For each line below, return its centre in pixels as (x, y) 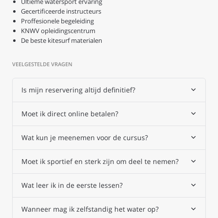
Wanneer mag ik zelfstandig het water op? (90, 209)
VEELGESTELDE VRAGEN (42, 64)
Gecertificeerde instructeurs (61, 11)
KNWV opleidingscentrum (58, 30)
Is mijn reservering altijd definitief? (78, 90)
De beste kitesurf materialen (62, 40)
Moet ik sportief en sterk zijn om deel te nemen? (100, 161)
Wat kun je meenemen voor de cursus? (85, 137)
